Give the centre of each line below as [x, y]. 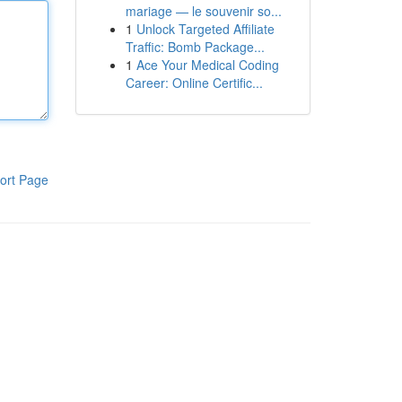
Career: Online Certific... [194, 83]
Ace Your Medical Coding [207, 65]
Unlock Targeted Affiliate [205, 29]
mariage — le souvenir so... [203, 11]
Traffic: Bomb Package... [195, 47]
